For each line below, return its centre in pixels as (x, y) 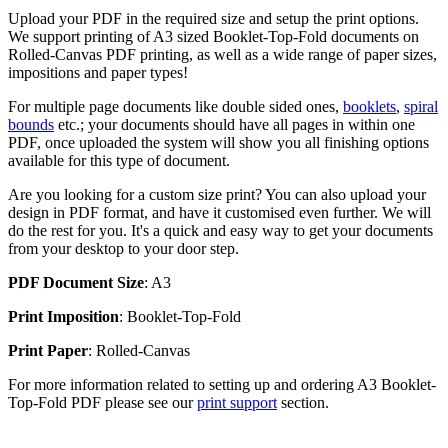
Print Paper (48, 350)
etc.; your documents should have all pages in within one (234, 124)
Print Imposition (63, 316)
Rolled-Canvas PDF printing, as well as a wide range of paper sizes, (222, 54)
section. (303, 402)
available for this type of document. (119, 160)
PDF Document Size (76, 282)
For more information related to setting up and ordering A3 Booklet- (222, 384)
